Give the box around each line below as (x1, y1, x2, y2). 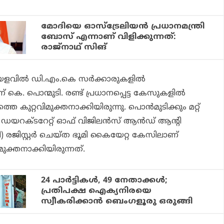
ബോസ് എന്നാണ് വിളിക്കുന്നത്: (41, 32, 176, 42)
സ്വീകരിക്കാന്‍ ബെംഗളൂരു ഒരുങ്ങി (41, 196, 193, 207)
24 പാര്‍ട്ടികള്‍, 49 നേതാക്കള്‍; (41, 175, 168, 186)
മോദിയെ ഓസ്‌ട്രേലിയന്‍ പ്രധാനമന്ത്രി (41, 21, 205, 32)
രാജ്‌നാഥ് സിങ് (41, 42, 107, 53)
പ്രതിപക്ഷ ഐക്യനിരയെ (41, 186, 152, 196)
